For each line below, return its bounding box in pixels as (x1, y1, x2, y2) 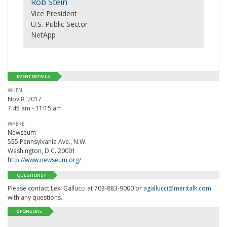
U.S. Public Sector (31, 19, 88, 29)
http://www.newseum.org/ (8, 155, 81, 164)
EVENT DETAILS (17, 73, 50, 80)
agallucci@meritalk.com (143, 184, 211, 193)
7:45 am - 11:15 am (8, 103, 62, 112)
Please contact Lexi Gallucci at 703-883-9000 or (8, 184, 143, 193)
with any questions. (8, 193, 62, 202)
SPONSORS (17, 208, 42, 215)
